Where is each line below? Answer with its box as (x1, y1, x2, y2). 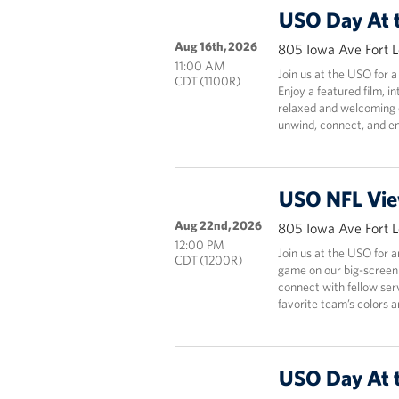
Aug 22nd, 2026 (174, 217, 262, 233)
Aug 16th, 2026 (174, 38, 257, 54)
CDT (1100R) (174, 73, 240, 89)
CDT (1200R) (174, 252, 242, 268)
